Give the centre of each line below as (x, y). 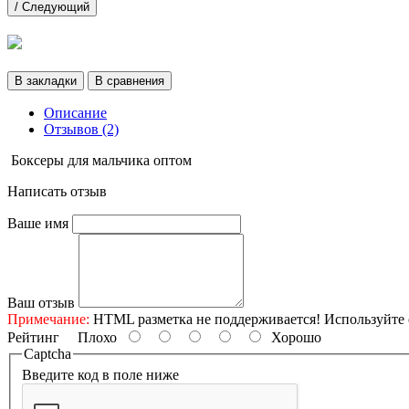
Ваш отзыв (41, 302)
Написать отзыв (57, 191)
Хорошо (293, 337)
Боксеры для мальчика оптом (101, 160)
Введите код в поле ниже (100, 375)
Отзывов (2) (81, 129)
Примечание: (48, 319)
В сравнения (130, 80)
